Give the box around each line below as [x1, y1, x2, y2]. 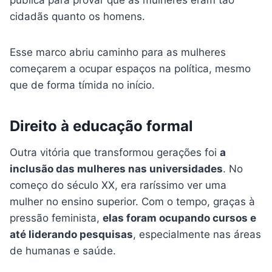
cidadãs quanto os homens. [10, 10, 145, 23]
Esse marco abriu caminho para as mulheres [10, 46, 226, 59]
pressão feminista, [10, 212, 103, 225]
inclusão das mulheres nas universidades [10, 163, 223, 175]
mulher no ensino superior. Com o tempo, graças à [10, 195, 255, 208]
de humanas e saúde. [10, 245, 116, 257]
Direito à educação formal [10, 117, 193, 135]
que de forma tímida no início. [10, 79, 155, 92]
